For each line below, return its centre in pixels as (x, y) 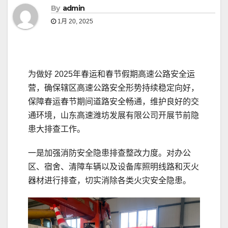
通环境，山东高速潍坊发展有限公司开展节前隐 (113, 116)
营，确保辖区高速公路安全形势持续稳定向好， (113, 88)
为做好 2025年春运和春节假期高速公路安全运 (111, 74)
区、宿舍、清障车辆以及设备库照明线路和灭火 (113, 167)
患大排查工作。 (56, 129)
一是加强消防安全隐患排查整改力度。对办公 (109, 153)
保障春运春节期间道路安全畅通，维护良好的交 (113, 102)
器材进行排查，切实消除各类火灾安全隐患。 (109, 181)
